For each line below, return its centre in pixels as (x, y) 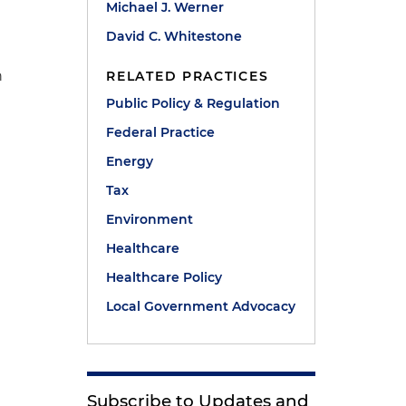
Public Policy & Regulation (193, 103)
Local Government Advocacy (201, 306)
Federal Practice (161, 132)
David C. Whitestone (174, 36)
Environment (150, 219)
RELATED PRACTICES (188, 76)
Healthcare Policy (164, 277)
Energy (130, 161)
